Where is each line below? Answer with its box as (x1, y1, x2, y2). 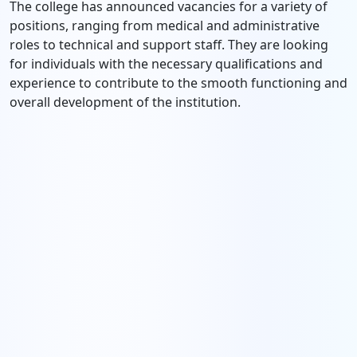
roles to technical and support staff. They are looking (10, 36, 328, 53)
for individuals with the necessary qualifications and (10, 55, 323, 73)
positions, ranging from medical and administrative (10, 17, 320, 34)
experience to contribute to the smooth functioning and (10, 74, 347, 92)
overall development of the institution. (10, 93, 241, 111)
